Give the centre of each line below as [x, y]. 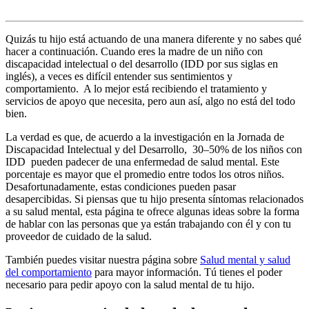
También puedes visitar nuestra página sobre [103, 259]
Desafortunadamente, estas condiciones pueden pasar [121, 186]
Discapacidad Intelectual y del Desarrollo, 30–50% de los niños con [154, 149]
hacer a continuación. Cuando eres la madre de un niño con [134, 51]
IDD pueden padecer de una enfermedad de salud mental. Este [142, 161]
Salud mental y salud [245, 259]
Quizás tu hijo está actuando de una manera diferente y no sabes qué [153, 39]
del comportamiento [49, 272]
